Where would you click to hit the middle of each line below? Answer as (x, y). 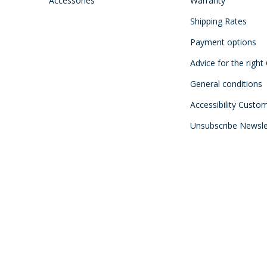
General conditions (226, 84)
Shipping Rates (218, 21)
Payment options (223, 42)
